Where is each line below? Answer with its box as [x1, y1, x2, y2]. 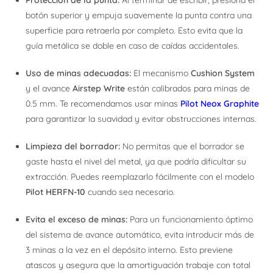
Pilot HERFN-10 [26, 186, 86, 198]
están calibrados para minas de [125, 83, 250, 94]
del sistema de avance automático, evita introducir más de [26, 229, 255, 241]
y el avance [26, 83, 73, 94]
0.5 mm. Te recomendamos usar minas [26, 98, 181, 110]
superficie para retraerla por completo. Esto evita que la [26, 25, 243, 37]
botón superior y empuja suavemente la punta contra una [26, 10, 252, 21]
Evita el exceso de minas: [26, 214, 128, 225]
